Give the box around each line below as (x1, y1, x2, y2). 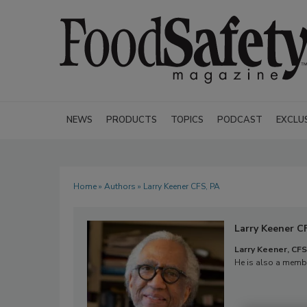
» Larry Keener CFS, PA (136, 181, 220, 192)
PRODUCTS (106, 114, 157, 126)
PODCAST (217, 114, 262, 126)
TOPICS (171, 114, 204, 126)
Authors (104, 181, 136, 192)
